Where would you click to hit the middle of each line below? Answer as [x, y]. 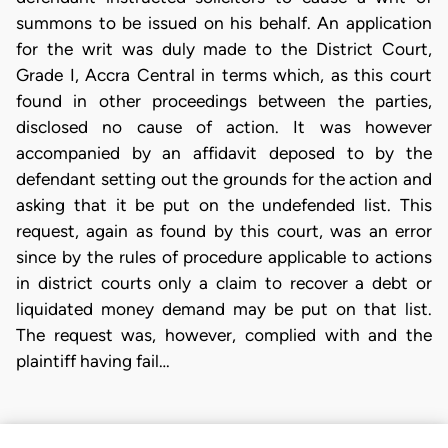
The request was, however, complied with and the [224, 335]
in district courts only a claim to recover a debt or [224, 283]
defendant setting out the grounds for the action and [224, 179]
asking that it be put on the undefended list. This [224, 205]
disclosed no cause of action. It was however [224, 127]
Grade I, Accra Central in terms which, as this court [224, 75]
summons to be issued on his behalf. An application [224, 23]
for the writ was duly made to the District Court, [224, 49]
